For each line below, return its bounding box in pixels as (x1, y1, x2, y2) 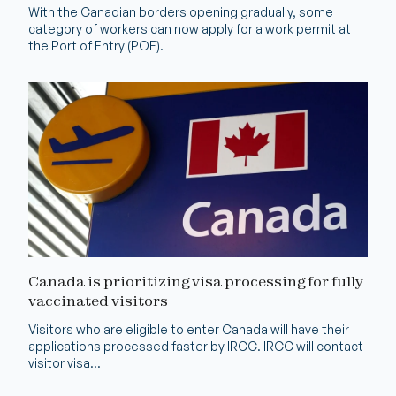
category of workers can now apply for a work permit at (28, 21, 351, 37)
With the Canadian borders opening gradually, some (28, 4, 333, 20)
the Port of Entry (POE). (28, 38, 164, 54)
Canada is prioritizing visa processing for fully (28, 272, 363, 291)
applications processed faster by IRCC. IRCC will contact (28, 338, 363, 354)
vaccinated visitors (28, 292, 168, 310)
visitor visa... (28, 354, 101, 370)
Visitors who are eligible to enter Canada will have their (28, 321, 349, 337)
